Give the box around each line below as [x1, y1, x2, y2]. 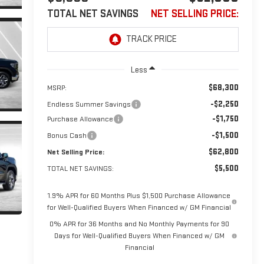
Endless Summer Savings [47, 99, 131, 109]
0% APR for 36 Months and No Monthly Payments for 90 [49, 219, 230, 229]
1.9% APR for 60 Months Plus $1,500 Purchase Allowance [48, 190, 231, 200]
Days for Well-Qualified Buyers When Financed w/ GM [54, 230, 225, 240]
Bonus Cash [47, 130, 87, 140]
